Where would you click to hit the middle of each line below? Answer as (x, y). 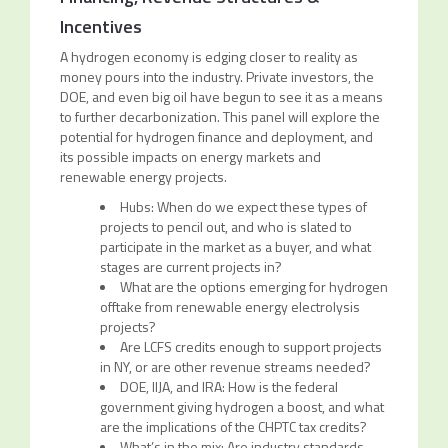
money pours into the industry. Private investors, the (216, 76)
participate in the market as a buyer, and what (235, 246)
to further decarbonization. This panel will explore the (219, 116)
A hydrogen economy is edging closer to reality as (208, 56)
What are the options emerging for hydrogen (253, 286)
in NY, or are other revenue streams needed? (235, 366)
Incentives (100, 26)
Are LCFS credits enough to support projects (250, 346)
